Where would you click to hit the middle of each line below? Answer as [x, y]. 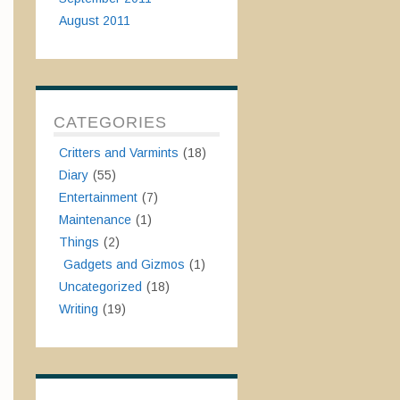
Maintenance [95, 220]
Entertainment [98, 197]
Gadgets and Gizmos [124, 264]
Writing [78, 309]
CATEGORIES [110, 122]
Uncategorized [100, 287]
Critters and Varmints [118, 153]
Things [79, 242]
